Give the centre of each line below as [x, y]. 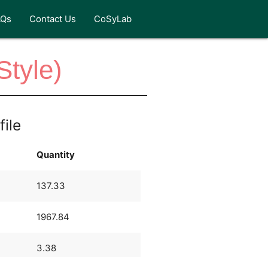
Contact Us [53, 19]
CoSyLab [113, 19]
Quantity [55, 154]
